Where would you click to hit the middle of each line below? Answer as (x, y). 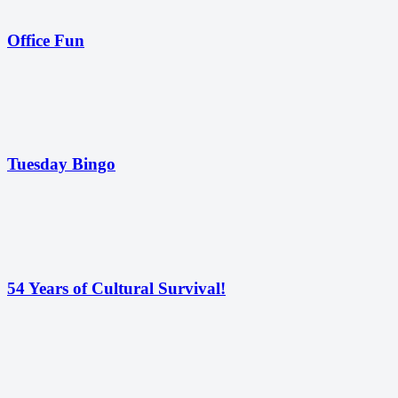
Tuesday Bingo (61, 164)
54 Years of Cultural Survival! (116, 288)
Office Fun (46, 41)
